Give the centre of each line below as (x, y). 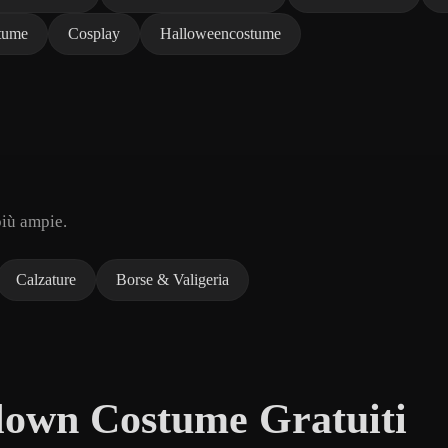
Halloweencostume (220, 33)
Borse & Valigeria (172, 279)
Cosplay (94, 33)
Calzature (46, 279)
